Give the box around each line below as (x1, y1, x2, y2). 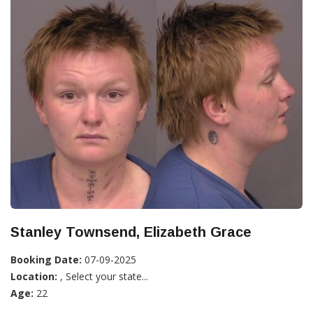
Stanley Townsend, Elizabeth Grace (10, 224, 252, 240)
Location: (10, 269, 57, 283)
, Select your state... (57, 269, 148, 283)
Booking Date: (10, 252, 82, 266)
